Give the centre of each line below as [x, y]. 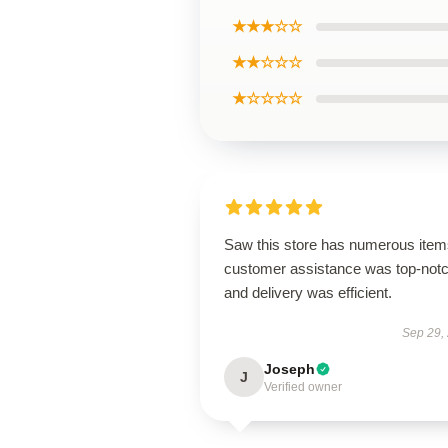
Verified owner [303, 387]
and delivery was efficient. [308, 292]
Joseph [289, 369]
